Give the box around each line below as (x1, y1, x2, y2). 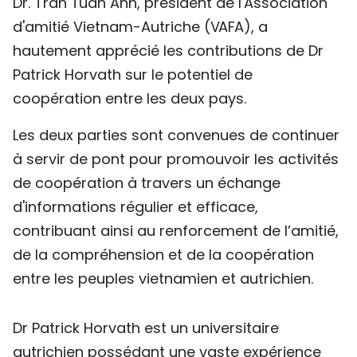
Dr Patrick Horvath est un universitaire (13, 318, 279, 339)
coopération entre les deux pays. (13, 88, 246, 109)
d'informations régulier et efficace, (13, 197, 258, 218)
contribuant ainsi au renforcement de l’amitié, (13, 221, 339, 241)
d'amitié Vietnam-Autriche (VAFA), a (13, 17, 268, 37)
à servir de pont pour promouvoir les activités (13, 149, 339, 170)
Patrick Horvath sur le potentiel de (13, 65, 253, 85)
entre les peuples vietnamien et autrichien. (13, 269, 313, 289)
